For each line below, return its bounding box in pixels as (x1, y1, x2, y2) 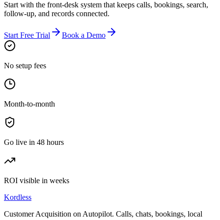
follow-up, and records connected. (4, 9, 110, 18)
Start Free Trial (4, 30, 50, 39)
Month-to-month (4, 99, 55, 108)
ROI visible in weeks (4, 176, 69, 185)
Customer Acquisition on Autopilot (4, 209, 112, 218)
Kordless (4, 192, 31, 201)
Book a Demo (62, 30, 106, 39)
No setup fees (4, 61, 46, 70)
